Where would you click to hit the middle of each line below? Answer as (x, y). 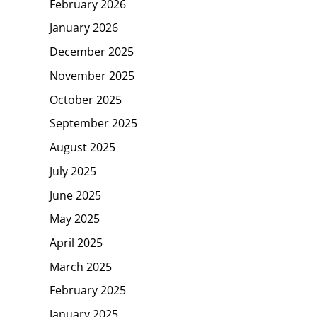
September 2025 (93, 123)
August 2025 (82, 147)
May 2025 (75, 218)
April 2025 (76, 242)
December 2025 (92, 51)
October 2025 (86, 99)
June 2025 (75, 195)
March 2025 (81, 266)
